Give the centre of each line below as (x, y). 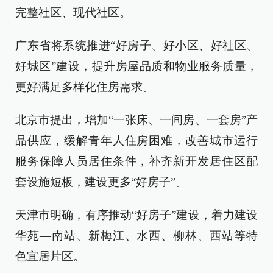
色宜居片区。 (50, 256)
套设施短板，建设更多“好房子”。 (101, 182)
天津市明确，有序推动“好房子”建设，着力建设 (136, 215)
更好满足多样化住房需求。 (85, 87)
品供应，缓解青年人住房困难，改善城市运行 (136, 140)
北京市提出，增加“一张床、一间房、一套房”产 (136, 120)
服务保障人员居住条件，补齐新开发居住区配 (136, 161)
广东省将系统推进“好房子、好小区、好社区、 (136, 45)
